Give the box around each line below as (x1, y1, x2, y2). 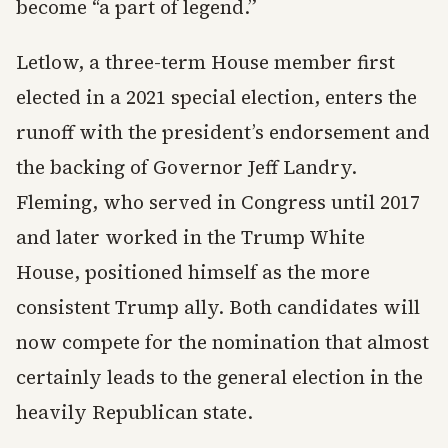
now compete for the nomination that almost (16, 328, 429, 355)
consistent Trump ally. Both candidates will (16, 293, 420, 320)
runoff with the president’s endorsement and (16, 118, 430, 145)
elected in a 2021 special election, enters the (16, 83, 417, 110)
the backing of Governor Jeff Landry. (16, 153, 357, 180)
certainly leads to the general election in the (16, 363, 423, 390)
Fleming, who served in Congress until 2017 (16, 188, 420, 215)
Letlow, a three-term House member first (16, 48, 395, 75)
